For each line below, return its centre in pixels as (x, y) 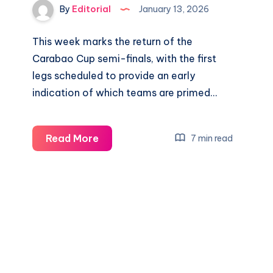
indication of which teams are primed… (125, 93)
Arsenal (117, 257)
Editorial (91, 9)
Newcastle (125, 138)
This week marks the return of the (113, 41)
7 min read (211, 138)
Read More (73, 138)
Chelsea (119, 223)
